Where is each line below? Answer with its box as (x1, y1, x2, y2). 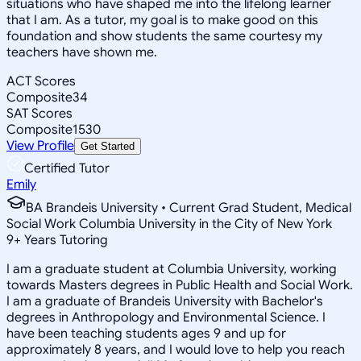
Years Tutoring (21, 231, 108, 248)
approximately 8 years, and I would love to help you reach (6, 341, 345, 358)
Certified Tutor (24, 160, 110, 176)
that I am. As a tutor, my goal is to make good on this (6, 11, 318, 28)
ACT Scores (6, 73, 76, 89)
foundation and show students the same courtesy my (6, 27, 322, 44)
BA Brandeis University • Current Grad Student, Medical (26, 199, 351, 216)
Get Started (81, 139, 135, 152)
